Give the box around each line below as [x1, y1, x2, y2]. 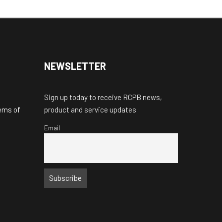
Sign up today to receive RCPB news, [44, 93, 162, 102]
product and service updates [44, 105, 136, 114]
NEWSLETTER [44, 60, 106, 72]
